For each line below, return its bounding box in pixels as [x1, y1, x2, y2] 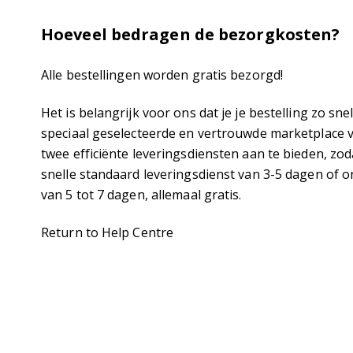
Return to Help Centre [41, 224, 174, 242]
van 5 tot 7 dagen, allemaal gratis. [41, 186, 242, 204]
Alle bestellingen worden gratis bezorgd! [41, 66, 283, 84]
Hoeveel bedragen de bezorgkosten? [41, 24, 340, 46]
